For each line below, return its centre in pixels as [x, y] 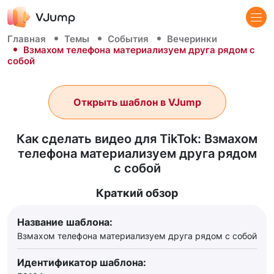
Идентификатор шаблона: [82, 262]
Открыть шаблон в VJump [137, 102]
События [128, 39]
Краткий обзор [137, 193]
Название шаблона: [65, 222]
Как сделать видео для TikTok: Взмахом [137, 139]
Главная [27, 39]
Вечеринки [192, 39]
